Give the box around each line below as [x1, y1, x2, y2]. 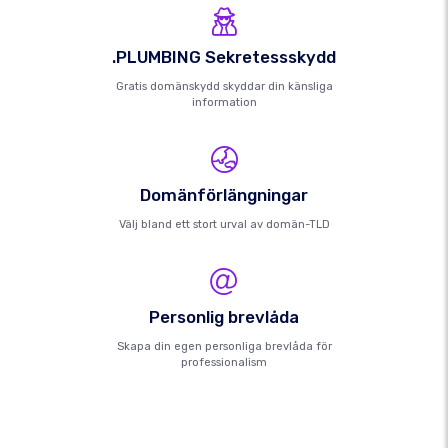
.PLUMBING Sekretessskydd [112, 47, 336, 67]
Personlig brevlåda [149, 307, 299, 327]
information [191, 96, 257, 109]
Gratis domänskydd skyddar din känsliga [115, 80, 333, 93]
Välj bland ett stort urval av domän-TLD [118, 218, 330, 231]
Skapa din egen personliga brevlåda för [116, 340, 332, 353]
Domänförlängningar [140, 185, 308, 205]
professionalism [181, 356, 267, 369]
